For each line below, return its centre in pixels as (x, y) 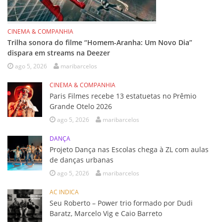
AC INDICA (64, 192)
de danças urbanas (82, 160)
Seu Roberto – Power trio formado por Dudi (121, 203)
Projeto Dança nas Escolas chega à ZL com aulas (129, 149)
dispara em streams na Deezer (59, 53)
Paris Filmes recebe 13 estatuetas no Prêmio (123, 96)
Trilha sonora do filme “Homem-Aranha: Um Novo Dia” (100, 42)
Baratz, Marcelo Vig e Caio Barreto (106, 213)
